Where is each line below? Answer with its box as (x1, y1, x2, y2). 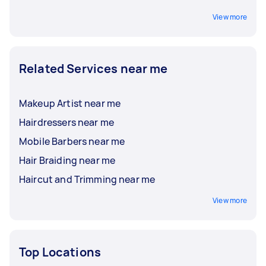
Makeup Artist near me (19, 96, 121, 110)
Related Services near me (19, 60, 168, 77)
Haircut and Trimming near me (19, 172, 156, 186)
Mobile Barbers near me (19, 134, 125, 148)
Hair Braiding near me (19, 153, 116, 167)
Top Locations (19, 243, 101, 260)
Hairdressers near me (19, 115, 114, 129)
